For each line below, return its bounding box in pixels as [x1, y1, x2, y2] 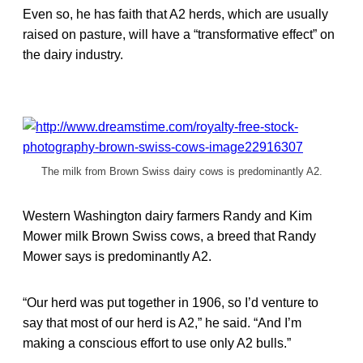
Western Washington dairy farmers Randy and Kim [23, 208, 312, 223]
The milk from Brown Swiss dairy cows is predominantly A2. [41, 164, 322, 177]
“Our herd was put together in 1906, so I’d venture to [23, 295, 318, 310]
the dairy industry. [23, 47, 123, 62]
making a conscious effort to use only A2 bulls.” [23, 335, 291, 350]
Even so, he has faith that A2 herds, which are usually [23, 6, 328, 21]
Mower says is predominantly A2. [23, 249, 211, 263]
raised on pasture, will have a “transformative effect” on [23, 27, 335, 41]
